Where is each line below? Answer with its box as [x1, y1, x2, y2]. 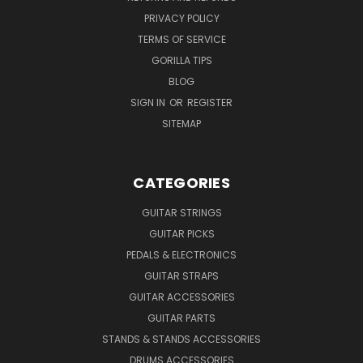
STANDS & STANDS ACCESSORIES [102, 331, 261, 346]
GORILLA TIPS [151, 53, 212, 67]
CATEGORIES [133, 172, 230, 193]
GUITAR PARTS [147, 310, 216, 325]
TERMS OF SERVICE [137, 32, 226, 46]
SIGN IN [130, 95, 168, 109]
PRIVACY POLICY [143, 11, 220, 25]
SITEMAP [162, 116, 201, 130]
